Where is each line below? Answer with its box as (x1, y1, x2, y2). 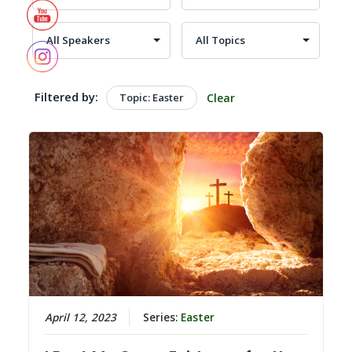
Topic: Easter (119, 90, 184, 104)
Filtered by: (34, 88, 98, 104)
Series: (143, 310, 181, 325)
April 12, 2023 (45, 310, 117, 325)
